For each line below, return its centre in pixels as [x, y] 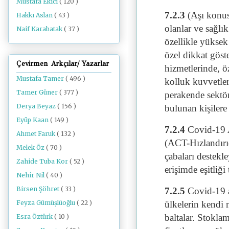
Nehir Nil [31, 175]
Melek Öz [31, 147]
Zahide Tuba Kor [43, 161]
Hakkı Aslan [35, 15]
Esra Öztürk [35, 216]
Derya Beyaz [37, 106]
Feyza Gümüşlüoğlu [47, 202]
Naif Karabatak [40, 29]
